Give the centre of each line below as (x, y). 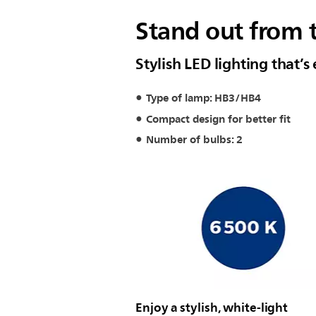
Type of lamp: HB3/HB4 (203, 98)
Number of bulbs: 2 (194, 140)
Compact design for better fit (218, 119)
